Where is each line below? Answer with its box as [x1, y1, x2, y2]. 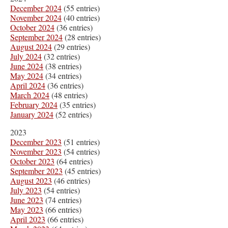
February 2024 [10, 99, 58, 110]
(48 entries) [49, 89, 88, 100]
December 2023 [10, 136, 62, 147]
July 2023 [10, 184, 42, 195]
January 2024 [10, 108, 53, 120]
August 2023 [10, 175, 52, 186]
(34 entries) [43, 70, 81, 81]
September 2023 [10, 165, 63, 176]
